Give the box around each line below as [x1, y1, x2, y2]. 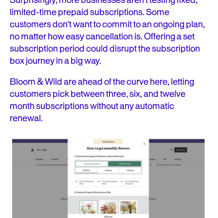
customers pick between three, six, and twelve [10, 88, 185, 100]
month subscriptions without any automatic [10, 100, 174, 112]
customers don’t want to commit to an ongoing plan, [10, 18, 205, 31]
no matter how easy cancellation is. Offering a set [10, 30, 195, 43]
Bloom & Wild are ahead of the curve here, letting [10, 75, 194, 88]
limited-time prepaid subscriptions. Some [10, 6, 169, 18]
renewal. [10, 112, 44, 125]
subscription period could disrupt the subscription [10, 42, 200, 55]
